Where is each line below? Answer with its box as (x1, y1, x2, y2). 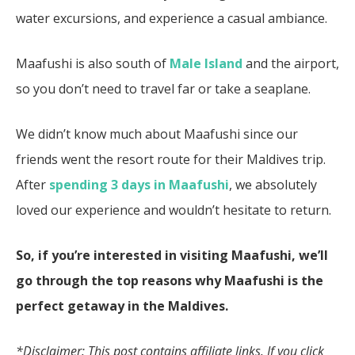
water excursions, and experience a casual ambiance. (16, 9, 327, 27)
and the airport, (242, 54, 339, 72)
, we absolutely (229, 175, 317, 193)
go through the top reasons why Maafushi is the (16, 271, 323, 289)
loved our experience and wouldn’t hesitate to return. (16, 200, 334, 219)
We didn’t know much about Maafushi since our (16, 124, 298, 143)
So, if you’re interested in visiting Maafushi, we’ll (16, 246, 328, 264)
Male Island (170, 54, 242, 72)
